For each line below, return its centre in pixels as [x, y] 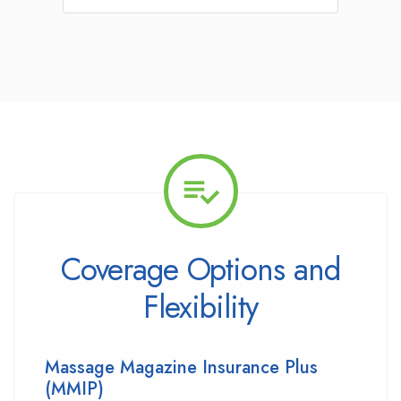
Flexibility [200, 307]
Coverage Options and [200, 269]
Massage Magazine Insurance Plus [181, 367]
